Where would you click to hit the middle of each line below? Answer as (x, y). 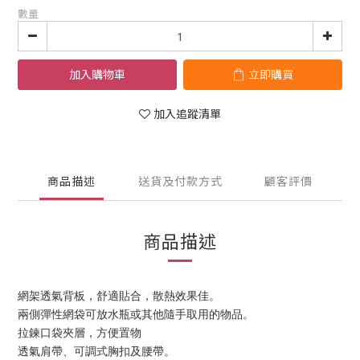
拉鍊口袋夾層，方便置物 (80, 332)
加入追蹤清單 (187, 114)
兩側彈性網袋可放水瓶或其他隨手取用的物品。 (136, 313)
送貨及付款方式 (180, 181)
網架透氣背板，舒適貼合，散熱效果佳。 (119, 295)
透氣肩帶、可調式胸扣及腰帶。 (96, 350)
